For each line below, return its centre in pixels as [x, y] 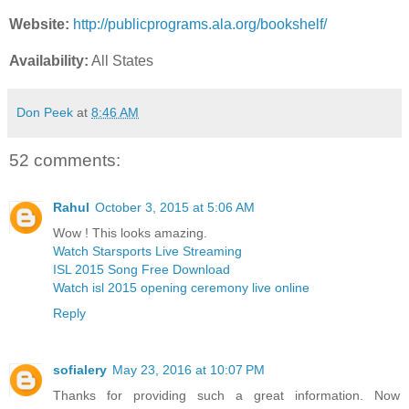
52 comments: [65, 160]
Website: [39, 24]
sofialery [80, 370]
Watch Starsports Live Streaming [147, 252]
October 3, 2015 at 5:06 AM [175, 208]
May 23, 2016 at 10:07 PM [189, 370]
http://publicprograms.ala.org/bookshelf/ [200, 24]
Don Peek [45, 112]
